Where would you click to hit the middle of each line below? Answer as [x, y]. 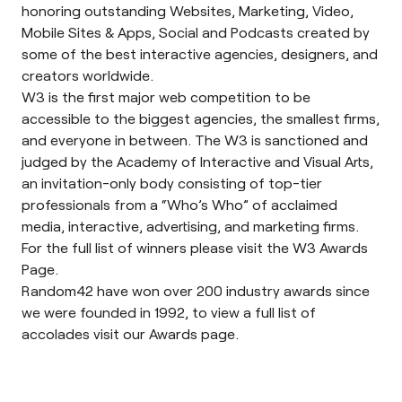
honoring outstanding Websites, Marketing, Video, [188, 10]
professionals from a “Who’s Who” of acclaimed [179, 204]
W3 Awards [330, 247]
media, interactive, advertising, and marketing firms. [190, 226]
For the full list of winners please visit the [157, 247]
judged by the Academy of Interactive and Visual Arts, [197, 161]
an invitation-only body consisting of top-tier [172, 183]
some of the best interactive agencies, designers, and [200, 53]
